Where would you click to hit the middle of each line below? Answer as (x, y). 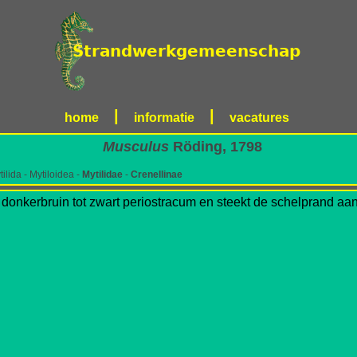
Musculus (136, 147)
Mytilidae (102, 175)
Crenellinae (157, 175)
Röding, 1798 (216, 147)
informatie (164, 118)
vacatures (259, 118)
